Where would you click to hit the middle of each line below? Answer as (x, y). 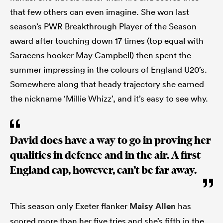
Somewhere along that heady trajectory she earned (107, 84)
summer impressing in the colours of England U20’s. (109, 70)
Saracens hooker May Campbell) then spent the (101, 55)
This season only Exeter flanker (70, 206)
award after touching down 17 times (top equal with (107, 41)
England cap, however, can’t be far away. (103, 170)
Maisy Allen (153, 206)
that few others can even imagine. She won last (100, 12)
